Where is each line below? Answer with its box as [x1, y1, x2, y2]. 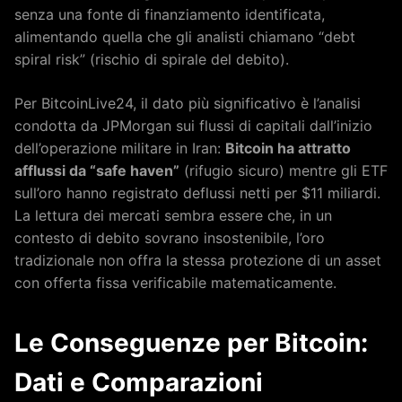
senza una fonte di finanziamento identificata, [14, 4, 325, 23]
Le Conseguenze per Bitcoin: [14, 327, 368, 358]
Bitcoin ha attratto [225, 138, 351, 157]
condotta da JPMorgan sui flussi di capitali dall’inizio [14, 116, 372, 135]
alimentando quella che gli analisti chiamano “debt [14, 27, 355, 46]
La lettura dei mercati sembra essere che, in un [14, 205, 332, 224]
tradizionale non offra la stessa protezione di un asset [14, 250, 381, 269]
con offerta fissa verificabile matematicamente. [14, 273, 336, 292]
